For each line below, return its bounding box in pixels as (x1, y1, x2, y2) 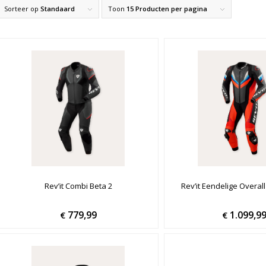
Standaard (40, 4, 75, 13)
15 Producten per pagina (126, 4, 207, 13)
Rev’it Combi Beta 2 (44, 180, 112, 191)
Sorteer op (4, 4, 40, 13)
